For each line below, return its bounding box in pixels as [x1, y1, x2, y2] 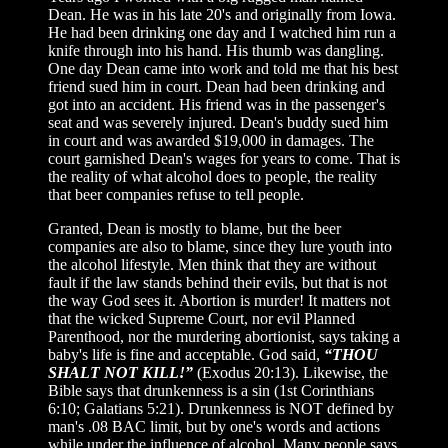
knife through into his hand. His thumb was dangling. [48, 41, 384, 59]
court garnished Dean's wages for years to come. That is [48, 149, 400, 167]
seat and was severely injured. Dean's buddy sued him [48, 113, 388, 131]
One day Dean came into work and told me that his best [48, 59, 398, 77]
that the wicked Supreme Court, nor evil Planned [48, 309, 355, 327]
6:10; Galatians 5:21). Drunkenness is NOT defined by [48, 399, 394, 417]
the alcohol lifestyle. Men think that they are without [48, 255, 376, 273]
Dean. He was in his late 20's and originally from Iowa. [48, 5, 396, 23]
